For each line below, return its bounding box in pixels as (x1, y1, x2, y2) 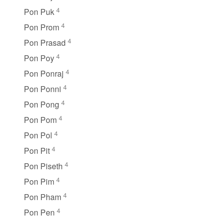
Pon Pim (24, 175, 56, 187)
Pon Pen (24, 206, 57, 218)
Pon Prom (24, 21, 61, 33)
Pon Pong (24, 98, 61, 110)
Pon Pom (24, 113, 59, 125)
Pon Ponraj (24, 67, 66, 79)
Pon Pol (24, 129, 54, 141)
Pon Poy (24, 52, 56, 64)
